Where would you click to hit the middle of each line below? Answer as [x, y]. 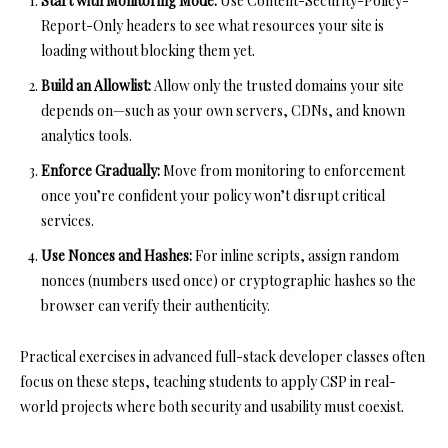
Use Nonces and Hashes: [116, 255]
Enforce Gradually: [100, 170]
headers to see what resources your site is [253, 25]
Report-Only [82, 25]
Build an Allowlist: [96, 85]
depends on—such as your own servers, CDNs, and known [223, 110]
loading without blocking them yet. [148, 50]
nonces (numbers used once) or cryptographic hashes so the [228, 280]
